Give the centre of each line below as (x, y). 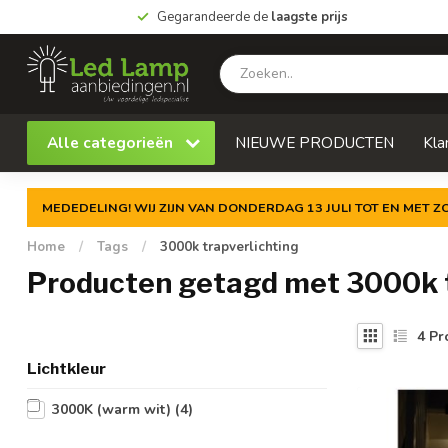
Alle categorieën (112, 142)
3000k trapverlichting (229, 247)
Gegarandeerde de (213, 17)
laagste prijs (309, 17)
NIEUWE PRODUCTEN (314, 142)
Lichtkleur (66, 368)
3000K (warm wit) (113, 409)
